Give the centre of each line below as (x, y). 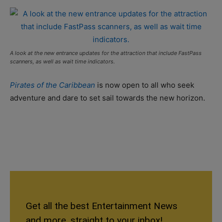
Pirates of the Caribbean (53, 85)
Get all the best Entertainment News (102, 206)
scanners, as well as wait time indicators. (62, 61)
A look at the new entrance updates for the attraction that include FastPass (106, 53)
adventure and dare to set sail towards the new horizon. (108, 98)
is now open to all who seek (145, 85)
